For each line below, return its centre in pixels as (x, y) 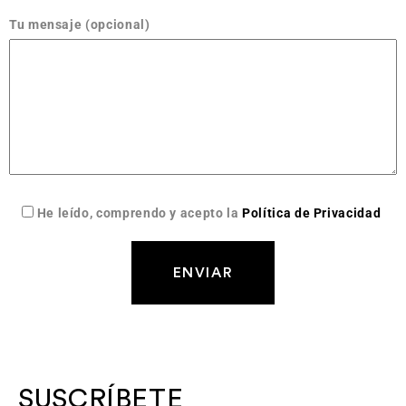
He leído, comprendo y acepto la (140, 213)
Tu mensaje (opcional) (80, 25)
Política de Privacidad (312, 213)
